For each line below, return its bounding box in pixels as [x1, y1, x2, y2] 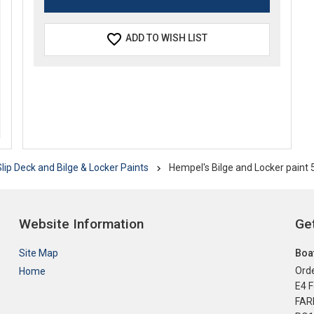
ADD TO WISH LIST [125, 32, 208, 44]
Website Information [19, 215, 144, 232]
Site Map [19, 247, 59, 259]
